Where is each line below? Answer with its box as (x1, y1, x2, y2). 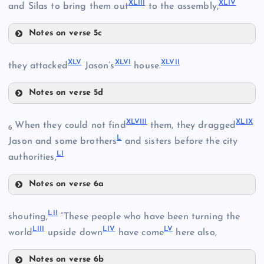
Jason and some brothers (8, 136, 117, 146)
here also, (173, 227, 220, 237)
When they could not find (15, 120, 126, 130)
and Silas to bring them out (8, 1, 128, 11)
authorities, (8, 152, 57, 162)
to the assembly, (145, 1, 219, 11)
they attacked (8, 61, 68, 71)
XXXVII (17, 44, 42, 52)
